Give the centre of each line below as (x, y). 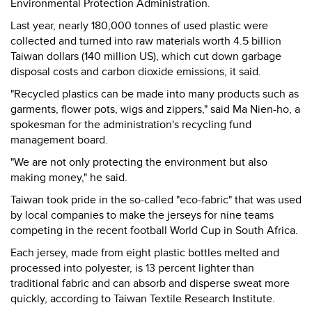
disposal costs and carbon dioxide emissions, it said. (136, 72)
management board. (59, 140)
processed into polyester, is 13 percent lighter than (132, 268)
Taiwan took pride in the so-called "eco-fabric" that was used (156, 200)
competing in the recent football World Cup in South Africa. (154, 231)
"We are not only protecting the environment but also (139, 162)
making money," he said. (69, 178)
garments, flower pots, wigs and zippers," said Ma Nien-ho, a (155, 109)
